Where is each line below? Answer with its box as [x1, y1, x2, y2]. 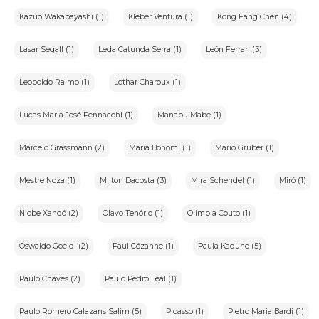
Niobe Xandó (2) [19, 209, 78, 219]
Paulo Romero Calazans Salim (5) [19, 307, 142, 317]
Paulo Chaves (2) [19, 274, 80, 284]
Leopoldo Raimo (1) [19, 78, 90, 88]
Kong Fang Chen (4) [217, 12, 292, 22]
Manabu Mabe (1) [157, 110, 221, 120]
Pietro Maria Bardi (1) [228, 307, 304, 317]
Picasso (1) [166, 307, 204, 317]
